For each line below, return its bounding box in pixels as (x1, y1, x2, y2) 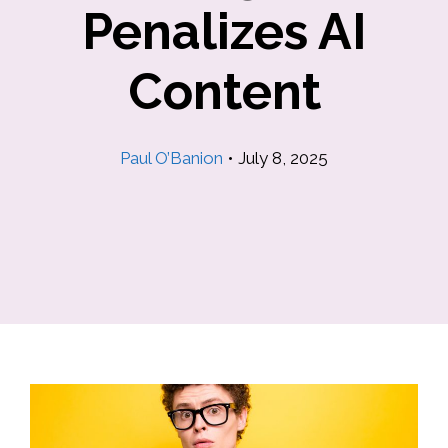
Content (127, 62, 321, 121)
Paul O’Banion (120, 148, 223, 168)
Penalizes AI (81, 2, 367, 61)
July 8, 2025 (238, 148, 328, 168)
